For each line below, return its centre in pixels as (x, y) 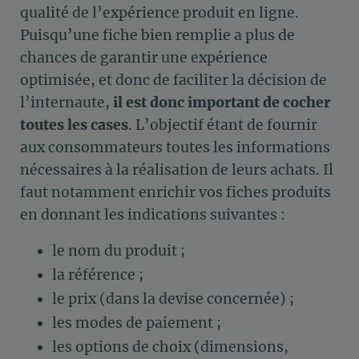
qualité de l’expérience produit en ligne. (159, 12)
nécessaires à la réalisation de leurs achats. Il (177, 169)
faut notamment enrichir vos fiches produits (175, 192)
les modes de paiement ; (137, 323)
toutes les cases (74, 125)
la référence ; (98, 274)
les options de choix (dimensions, (170, 347)
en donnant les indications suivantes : (153, 214)
